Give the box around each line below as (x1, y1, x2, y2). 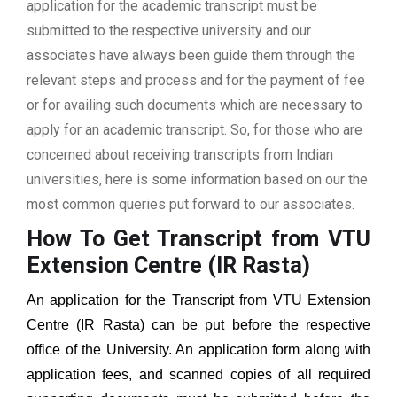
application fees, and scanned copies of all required (27, 367, 370, 383)
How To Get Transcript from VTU (27, 226, 370, 253)
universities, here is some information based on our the (27, 171, 368, 189)
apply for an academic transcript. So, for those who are (27, 121, 362, 139)
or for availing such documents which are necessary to (27, 97, 362, 114)
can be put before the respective (144, 317, 370, 333)
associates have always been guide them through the (27, 47, 355, 65)
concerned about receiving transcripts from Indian (27, 146, 333, 164)
